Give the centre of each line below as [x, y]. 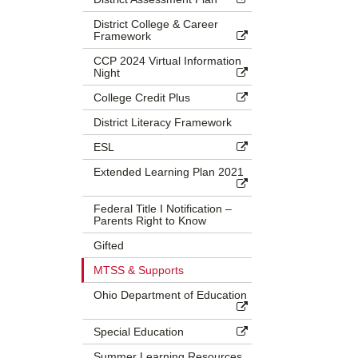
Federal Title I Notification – [163, 208]
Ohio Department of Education [170, 294]
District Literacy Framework [163, 122]
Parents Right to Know [150, 220]
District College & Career [156, 24]
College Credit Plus [142, 97]
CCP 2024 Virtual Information [167, 60]
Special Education [139, 331]
